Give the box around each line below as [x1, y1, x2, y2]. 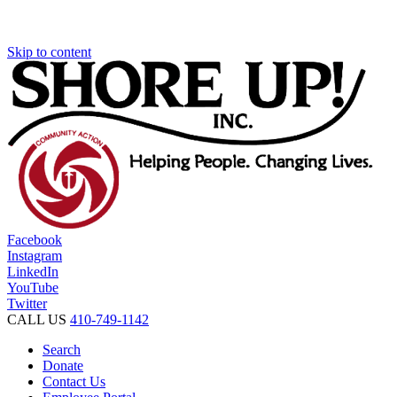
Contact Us [43, 374, 105, 389]
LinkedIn [7, 264, 58, 279]
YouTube [7, 280, 58, 295]
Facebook [7, 232, 62, 247]
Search [43, 342, 81, 357]
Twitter [7, 296, 47, 311]
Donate [43, 358, 83, 373]
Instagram [7, 248, 62, 263]
